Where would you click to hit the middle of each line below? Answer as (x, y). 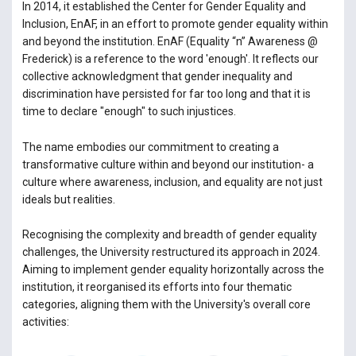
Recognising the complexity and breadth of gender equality (169, 234)
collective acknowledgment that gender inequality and (157, 77)
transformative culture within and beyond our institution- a (168, 164)
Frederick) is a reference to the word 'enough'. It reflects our (170, 59)
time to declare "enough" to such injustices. (129, 112)
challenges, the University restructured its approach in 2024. (171, 252)
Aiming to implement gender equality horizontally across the (173, 269)
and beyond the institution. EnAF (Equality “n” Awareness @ (170, 42)
